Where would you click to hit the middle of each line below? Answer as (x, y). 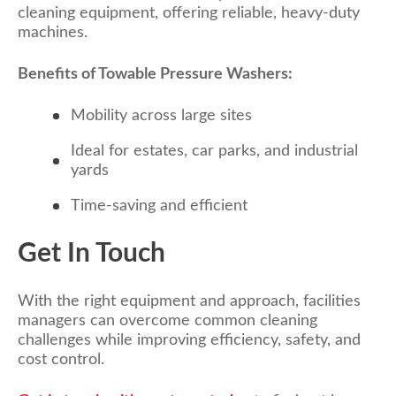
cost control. (61, 359)
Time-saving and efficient (159, 206)
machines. (53, 33)
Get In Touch (91, 254)
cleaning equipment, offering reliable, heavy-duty (189, 14)
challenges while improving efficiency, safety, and (189, 340)
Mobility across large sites (161, 116)
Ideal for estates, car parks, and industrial (214, 152)
